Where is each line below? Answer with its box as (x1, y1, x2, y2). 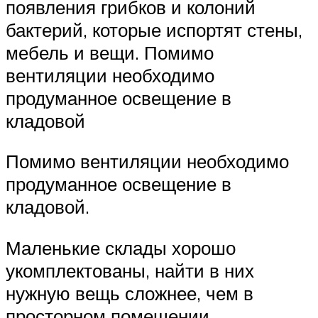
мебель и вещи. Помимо (6, 40, 214, 64)
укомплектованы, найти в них (6, 259, 254, 283)
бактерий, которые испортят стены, (6, 18, 302, 41)
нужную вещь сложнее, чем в (6, 282, 253, 305)
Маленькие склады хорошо (6, 236, 236, 260)
